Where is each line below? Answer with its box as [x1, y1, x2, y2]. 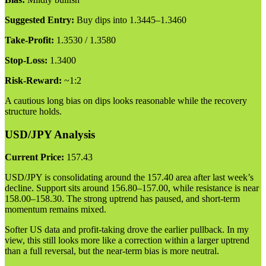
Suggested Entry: [5, 14, 74, 25]
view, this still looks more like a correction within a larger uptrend [5, 235, 249, 246]
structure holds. [5, 106, 62, 116]
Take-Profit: [5, 34, 54, 45]
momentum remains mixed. [5, 204, 106, 215]
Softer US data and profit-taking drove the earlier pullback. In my [5, 224, 249, 235]
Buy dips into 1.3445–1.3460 [74, 14, 186, 25]
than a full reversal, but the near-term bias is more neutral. [5, 246, 219, 256]
